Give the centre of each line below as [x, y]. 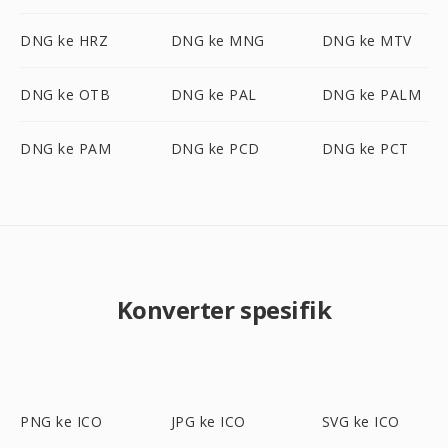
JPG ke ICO [208, 421]
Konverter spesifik [224, 309]
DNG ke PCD [215, 148]
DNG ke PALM [371, 94]
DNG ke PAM [65, 148]
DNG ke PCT [365, 148]
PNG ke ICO [61, 421]
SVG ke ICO [360, 421]
